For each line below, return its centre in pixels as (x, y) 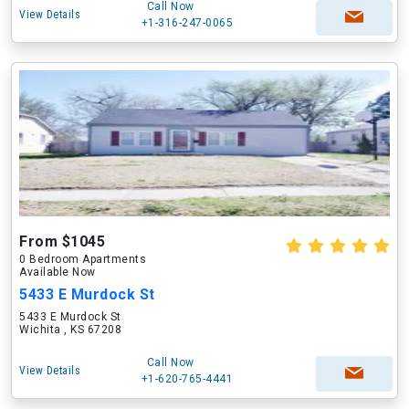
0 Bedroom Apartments (83, 259)
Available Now (58, 272)
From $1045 (62, 241)
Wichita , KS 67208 (70, 330)
